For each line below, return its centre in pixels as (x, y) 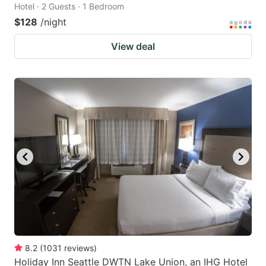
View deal (133, 46)
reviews (79, 248)
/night (53, 22)
